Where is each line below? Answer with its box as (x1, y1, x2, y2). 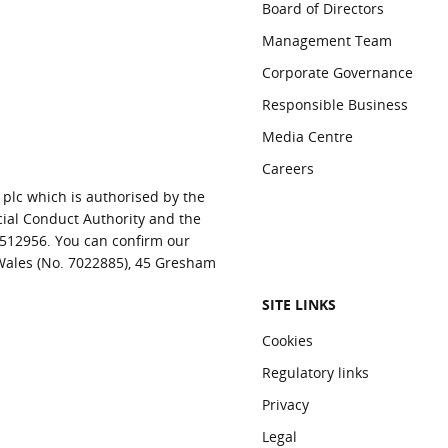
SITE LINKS (262, 295, 336, 314)
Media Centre (262, 127, 353, 146)
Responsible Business (262, 95, 408, 114)
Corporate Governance (262, 63, 413, 82)
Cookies (262, 331, 313, 350)
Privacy (262, 395, 309, 414)
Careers (262, 159, 314, 178)
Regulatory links (262, 363, 369, 382)
